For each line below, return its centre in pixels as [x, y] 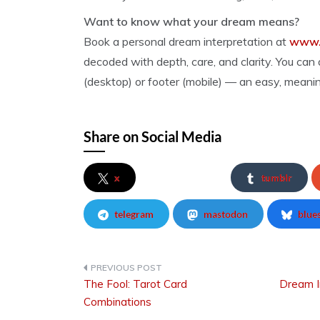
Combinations [117, 302]
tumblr [277, 177]
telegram [134, 214]
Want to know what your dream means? [191, 21]
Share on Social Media [152, 136]
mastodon [226, 214]
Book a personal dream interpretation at [186, 41]
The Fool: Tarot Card [135, 284]
